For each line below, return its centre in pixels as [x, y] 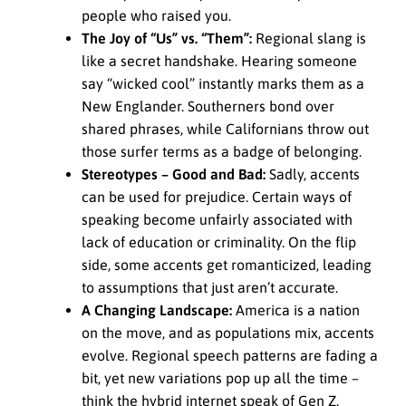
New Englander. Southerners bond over [208, 106]
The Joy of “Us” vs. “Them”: [167, 38]
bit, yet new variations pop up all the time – [220, 377]
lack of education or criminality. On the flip [219, 242]
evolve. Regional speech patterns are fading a [230, 355]
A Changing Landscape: [157, 309]
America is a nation [296, 309]
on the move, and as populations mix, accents [228, 332]
